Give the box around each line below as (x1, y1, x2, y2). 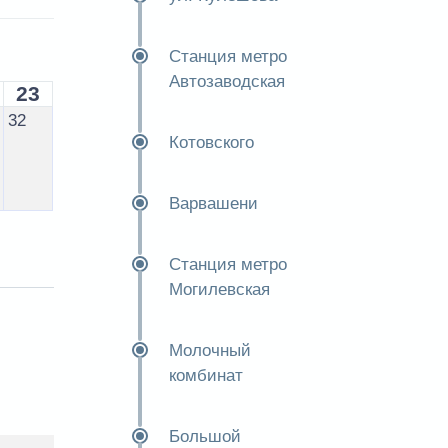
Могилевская (168, 280, 270, 299)
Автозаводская (168, 72, 285, 91)
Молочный (168, 341, 251, 360)
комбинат (168, 366, 243, 385)
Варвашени (168, 194, 258, 213)
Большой (168, 427, 241, 446)
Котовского (168, 133, 254, 152)
